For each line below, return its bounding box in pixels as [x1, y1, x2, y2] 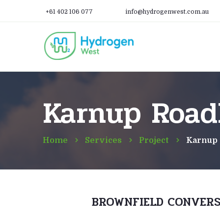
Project [139, 136, 169, 145]
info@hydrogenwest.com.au [125, 8, 209, 15]
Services [85, 136, 122, 145]
